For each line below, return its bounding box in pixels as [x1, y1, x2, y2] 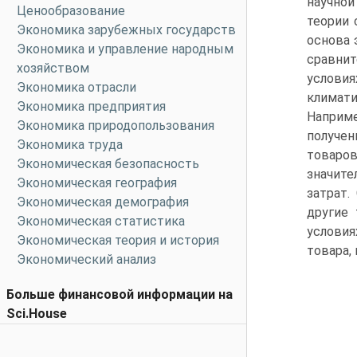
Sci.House [6, 306, 67, 321]
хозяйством [17, 61, 89, 76]
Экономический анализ [17, 252, 156, 267]
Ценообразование [17, 3, 125, 18]
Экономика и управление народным [17, 41, 233, 57]
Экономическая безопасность [17, 156, 199, 171]
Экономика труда [17, 137, 123, 152]
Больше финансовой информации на [6, 287, 233, 302]
